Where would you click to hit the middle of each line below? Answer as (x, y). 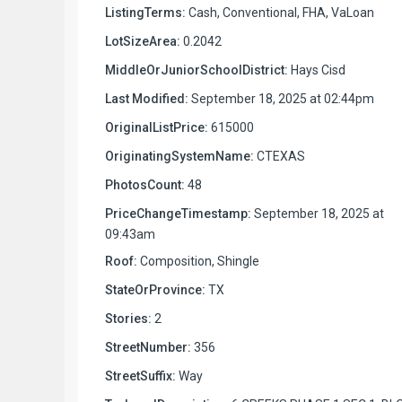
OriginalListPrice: (157, 127)
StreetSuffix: (140, 376)
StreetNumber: (148, 347)
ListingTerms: (145, 12)
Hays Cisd (317, 70)
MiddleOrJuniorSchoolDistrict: (197, 70)
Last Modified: (147, 98)
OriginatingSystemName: (179, 156)
